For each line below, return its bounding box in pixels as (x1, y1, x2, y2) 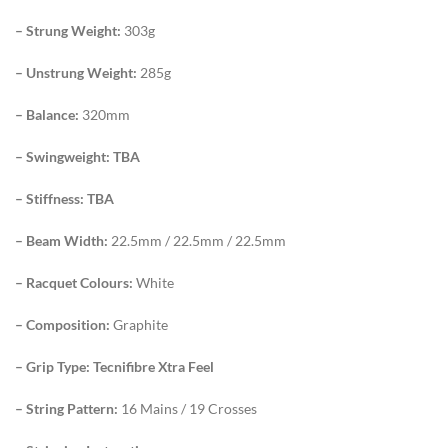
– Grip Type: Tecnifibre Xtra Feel (15, 357, 214, 375)
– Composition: (15, 315, 113, 333)
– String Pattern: (15, 399, 118, 417)
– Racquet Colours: (15, 273, 136, 291)
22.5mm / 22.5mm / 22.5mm (108, 231, 286, 249)
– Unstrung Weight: (15, 63, 137, 81)
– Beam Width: (15, 231, 108, 249)
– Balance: (15, 105, 79, 123)
